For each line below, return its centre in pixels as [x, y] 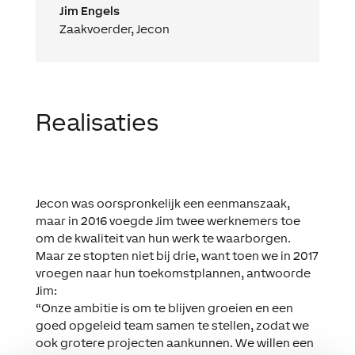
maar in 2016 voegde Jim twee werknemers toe [168, 220]
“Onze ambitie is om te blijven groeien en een [164, 307]
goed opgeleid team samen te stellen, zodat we [172, 325]
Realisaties [97, 122]
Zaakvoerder [95, 29]
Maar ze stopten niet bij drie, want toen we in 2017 [177, 255]
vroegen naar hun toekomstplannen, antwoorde [173, 273]
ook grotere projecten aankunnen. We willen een [174, 342]
